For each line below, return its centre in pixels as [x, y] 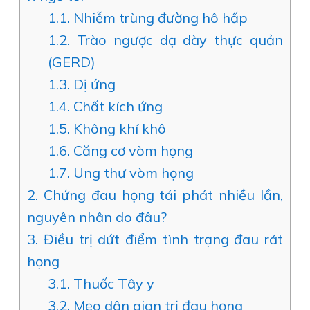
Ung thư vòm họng [132, 173]
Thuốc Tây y [112, 283]
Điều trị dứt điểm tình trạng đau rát [161, 239]
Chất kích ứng [116, 106]
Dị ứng [93, 84]
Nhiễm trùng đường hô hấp [159, 18]
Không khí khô [118, 128]
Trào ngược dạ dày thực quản [176, 40]
